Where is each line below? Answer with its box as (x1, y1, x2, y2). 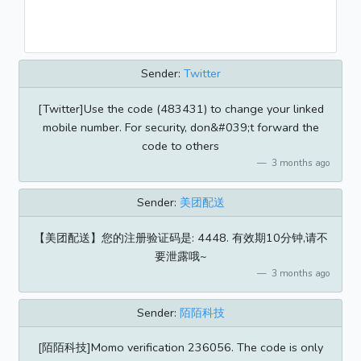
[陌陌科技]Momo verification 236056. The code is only (38, 339, 323, 356)
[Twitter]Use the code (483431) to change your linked (37, 100, 324, 117)
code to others (142, 137, 219, 154)
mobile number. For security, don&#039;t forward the (42, 118, 319, 135)
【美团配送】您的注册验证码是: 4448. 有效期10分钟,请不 (33, 229, 328, 246)
